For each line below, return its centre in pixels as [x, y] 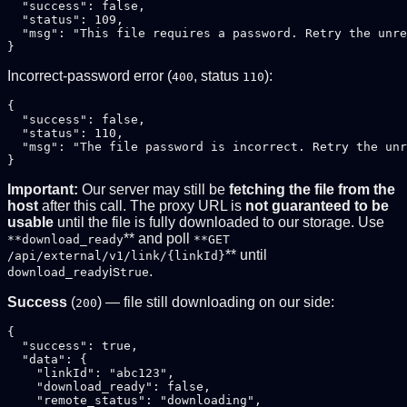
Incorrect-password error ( [89, 76]
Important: [43, 190]
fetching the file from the [312, 190]
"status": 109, [65, 20]
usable [30, 223]
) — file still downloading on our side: [216, 303]
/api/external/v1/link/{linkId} [116, 256]
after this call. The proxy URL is [142, 206]
